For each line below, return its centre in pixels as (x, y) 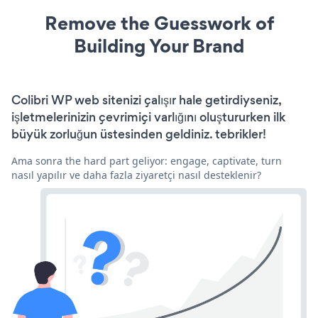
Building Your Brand (159, 46)
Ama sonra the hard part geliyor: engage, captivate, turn (147, 161)
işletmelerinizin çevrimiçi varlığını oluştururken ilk (148, 117)
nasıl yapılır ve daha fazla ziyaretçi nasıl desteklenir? (136, 175)
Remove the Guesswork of (159, 23)
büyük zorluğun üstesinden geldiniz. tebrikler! (139, 135)
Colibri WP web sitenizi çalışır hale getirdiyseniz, (146, 100)
